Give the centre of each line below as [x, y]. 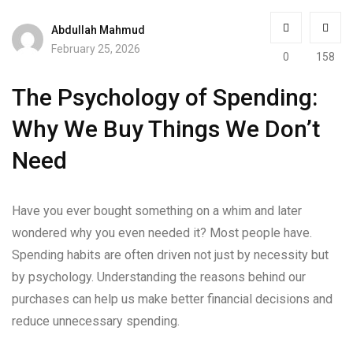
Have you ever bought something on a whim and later [157, 211]
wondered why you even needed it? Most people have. [162, 233]
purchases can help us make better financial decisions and [172, 299]
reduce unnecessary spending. [96, 321]
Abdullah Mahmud [98, 30]
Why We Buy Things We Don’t [166, 129]
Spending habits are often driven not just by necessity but [170, 255]
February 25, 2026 [96, 48]
